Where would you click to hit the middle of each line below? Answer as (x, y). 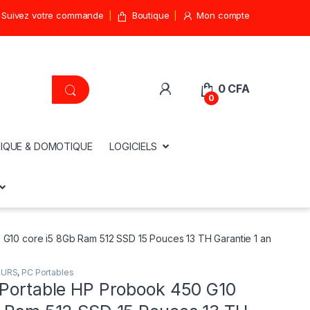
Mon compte (223, 16)
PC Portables (48, 272)
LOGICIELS (133, 146)
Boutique (151, 16)
